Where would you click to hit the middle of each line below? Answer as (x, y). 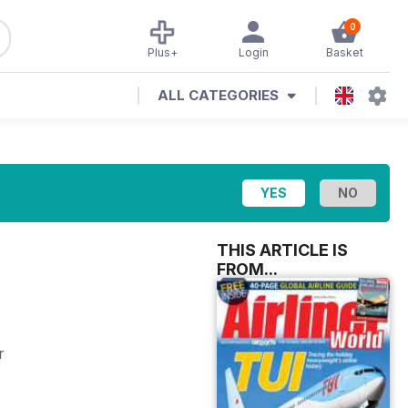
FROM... (247, 269)
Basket (344, 52)
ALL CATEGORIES (218, 95)
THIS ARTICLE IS (282, 250)
